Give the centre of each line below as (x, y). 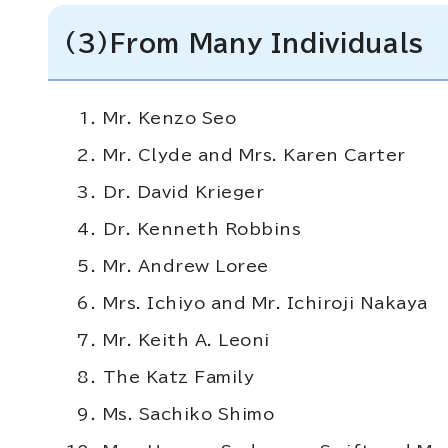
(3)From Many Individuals (244, 43)
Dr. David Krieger (184, 192)
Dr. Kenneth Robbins (202, 229)
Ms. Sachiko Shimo (189, 414)
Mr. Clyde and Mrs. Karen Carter (254, 155)
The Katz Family (179, 377)
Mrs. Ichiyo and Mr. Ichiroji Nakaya (265, 303)
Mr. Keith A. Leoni (186, 340)
